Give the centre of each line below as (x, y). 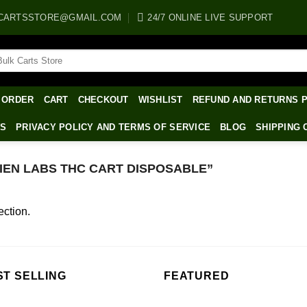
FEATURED (197, 276)
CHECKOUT (103, 100)
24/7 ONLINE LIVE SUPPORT (210, 17)
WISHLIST (160, 100)
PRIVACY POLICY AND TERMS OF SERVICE (113, 127)
